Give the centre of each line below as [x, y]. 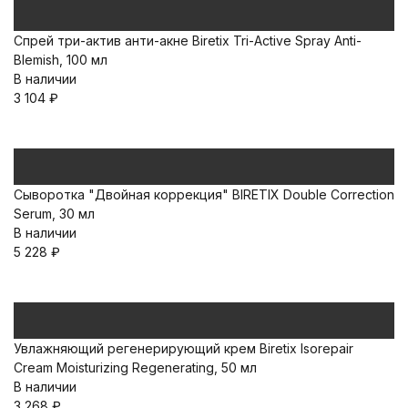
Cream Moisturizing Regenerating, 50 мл [135, 367]
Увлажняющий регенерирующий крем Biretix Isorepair [184, 348]
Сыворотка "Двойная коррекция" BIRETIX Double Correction [204, 194]
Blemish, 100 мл [61, 60]
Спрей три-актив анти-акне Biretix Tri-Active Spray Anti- [188, 41]
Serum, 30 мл [54, 214]
